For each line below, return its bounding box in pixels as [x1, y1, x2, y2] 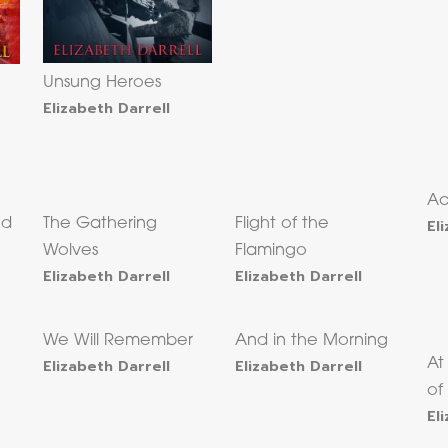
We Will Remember [43, 333, 194, 350]
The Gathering [43, 216, 158, 233]
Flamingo [235, 243, 308, 260]
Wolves [43, 243, 99, 260]
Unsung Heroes [43, 74, 162, 91]
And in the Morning [235, 333, 389, 350]
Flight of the [235, 216, 330, 233]
